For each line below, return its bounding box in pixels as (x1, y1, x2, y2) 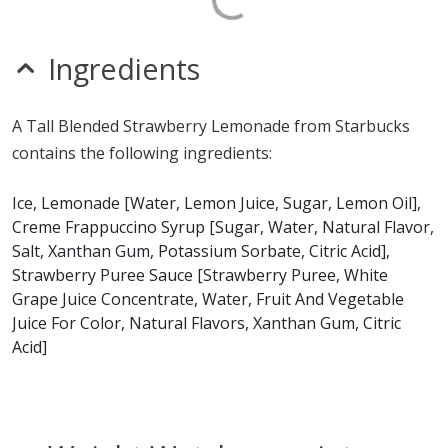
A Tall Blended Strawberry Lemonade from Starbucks (12, 115, 410, 138)
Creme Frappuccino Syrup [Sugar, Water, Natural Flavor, (12, 216, 434, 239)
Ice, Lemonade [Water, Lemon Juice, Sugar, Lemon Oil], (12, 192, 421, 215)
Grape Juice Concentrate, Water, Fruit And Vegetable (12, 288, 404, 311)
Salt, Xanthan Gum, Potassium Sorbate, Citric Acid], (12, 240, 390, 263)
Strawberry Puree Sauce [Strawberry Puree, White (12, 264, 388, 287)
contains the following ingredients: (12, 142, 272, 165)
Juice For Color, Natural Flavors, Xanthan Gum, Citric (12, 312, 401, 335)
